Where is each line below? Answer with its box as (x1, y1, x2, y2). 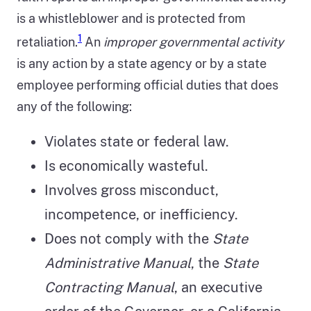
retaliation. (17, 35, 78, 50)
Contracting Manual (44, 279, 174, 296)
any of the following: (17, 99, 132, 115)
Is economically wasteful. (44, 158, 208, 175)
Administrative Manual (44, 255, 191, 272)
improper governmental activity (103, 35, 284, 50)
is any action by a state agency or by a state (17, 56, 267, 72)
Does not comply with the (44, 230, 212, 248)
